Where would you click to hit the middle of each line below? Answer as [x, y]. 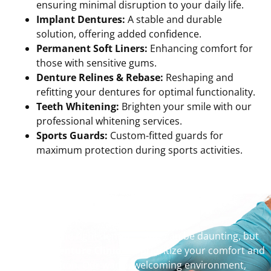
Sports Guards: [72, 135]
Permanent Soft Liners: [92, 48]
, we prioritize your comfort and [192, 250]
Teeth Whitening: [78, 106]
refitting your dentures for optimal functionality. [146, 92]
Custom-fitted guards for [165, 135]
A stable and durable [174, 19]
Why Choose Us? [134, 211]
